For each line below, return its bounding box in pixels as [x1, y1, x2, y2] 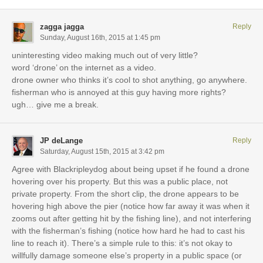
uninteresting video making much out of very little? [12, 50, 198, 60]
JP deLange [40, 136, 83, 145]
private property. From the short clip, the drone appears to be [12, 188, 239, 198]
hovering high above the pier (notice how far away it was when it [12, 201, 249, 211]
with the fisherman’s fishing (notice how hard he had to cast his [12, 225, 245, 235]
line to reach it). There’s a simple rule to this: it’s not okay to [12, 238, 232, 248]
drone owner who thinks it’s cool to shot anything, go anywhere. [12, 75, 247, 85]
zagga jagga [40, 22, 84, 31]
